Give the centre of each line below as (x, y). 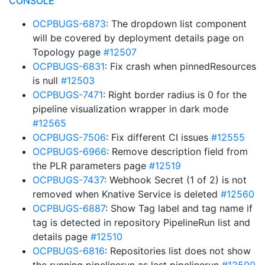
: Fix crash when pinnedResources (180, 66)
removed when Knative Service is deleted (127, 194)
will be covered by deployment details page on (138, 38)
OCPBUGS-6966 (70, 151)
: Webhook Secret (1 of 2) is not (175, 180)
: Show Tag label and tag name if (179, 208)
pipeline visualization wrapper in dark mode (130, 109)
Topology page (68, 52)
